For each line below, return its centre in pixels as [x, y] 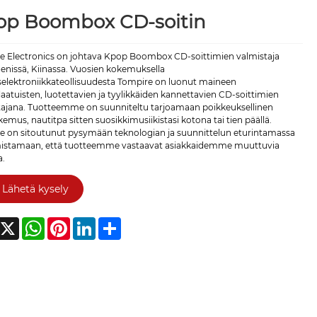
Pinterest [89, 223]
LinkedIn [114, 223]
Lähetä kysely [35, 189]
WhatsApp [67, 223]
